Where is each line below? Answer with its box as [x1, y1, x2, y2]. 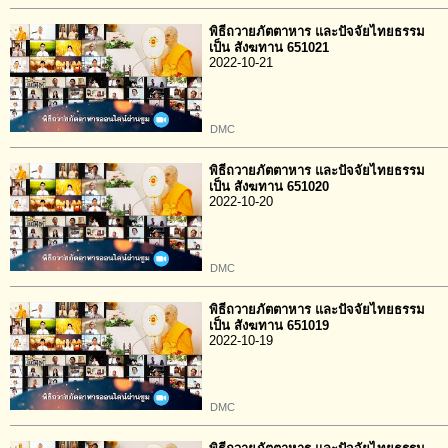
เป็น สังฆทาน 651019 [209, 318, 329, 333]
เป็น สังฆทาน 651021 [209, 40, 329, 55]
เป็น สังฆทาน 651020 [209, 179, 329, 194]
